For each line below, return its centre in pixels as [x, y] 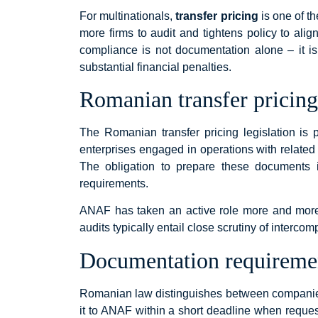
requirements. [114, 183]
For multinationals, [128, 16]
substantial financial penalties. [155, 67]
